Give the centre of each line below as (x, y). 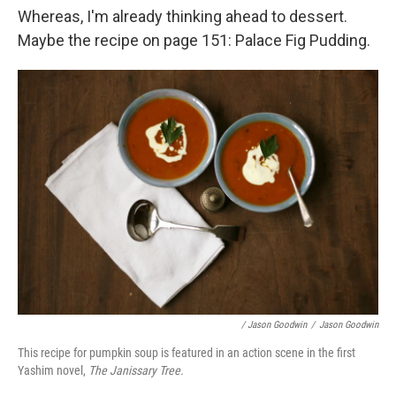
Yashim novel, (53, 370)
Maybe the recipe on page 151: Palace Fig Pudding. (194, 40)
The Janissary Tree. (136, 370)
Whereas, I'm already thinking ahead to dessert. (183, 16)
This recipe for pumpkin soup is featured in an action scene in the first (187, 352)
